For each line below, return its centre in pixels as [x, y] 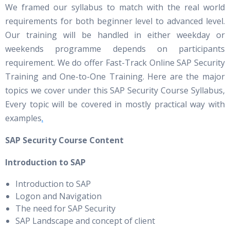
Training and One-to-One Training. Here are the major [115, 76]
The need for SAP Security [65, 208]
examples [23, 118]
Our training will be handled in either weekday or [115, 35]
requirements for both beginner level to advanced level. [115, 21]
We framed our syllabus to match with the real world [115, 7]
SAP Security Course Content [64, 140]
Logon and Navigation [59, 196]
